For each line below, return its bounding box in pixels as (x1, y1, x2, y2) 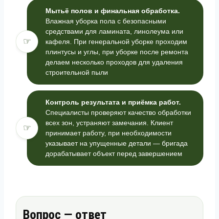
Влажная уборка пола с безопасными (45, 17, 166, 25)
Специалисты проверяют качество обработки (45, 108, 191, 116)
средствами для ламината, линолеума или (45, 27, 183, 35)
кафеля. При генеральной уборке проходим (45, 37, 187, 45)
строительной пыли (45, 68, 108, 76)
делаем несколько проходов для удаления (45, 58, 183, 66)
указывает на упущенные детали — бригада (45, 139, 188, 147)
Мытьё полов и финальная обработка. (45, 6, 180, 15)
